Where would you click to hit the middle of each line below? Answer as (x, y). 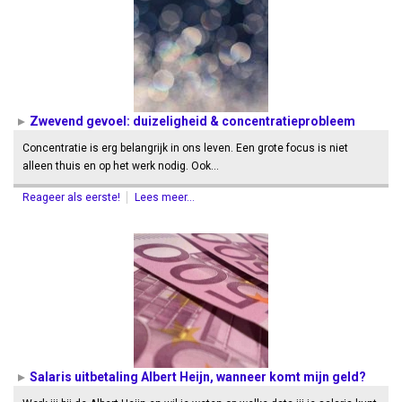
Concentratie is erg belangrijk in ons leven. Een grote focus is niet (185, 148)
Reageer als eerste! (73, 197)
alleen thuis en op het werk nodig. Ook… (121, 166)
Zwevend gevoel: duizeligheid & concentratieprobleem (192, 121)
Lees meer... (165, 197)
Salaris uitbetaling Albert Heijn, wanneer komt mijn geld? (198, 377)
